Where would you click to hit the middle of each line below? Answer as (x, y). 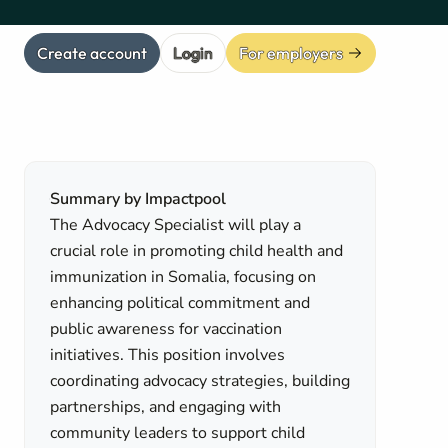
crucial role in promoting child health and (197, 251)
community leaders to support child (178, 433)
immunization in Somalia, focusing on (183, 277)
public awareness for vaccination (166, 329)
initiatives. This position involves (168, 355)
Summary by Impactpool (138, 199)
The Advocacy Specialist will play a (176, 225)
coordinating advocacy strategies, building (200, 381)
